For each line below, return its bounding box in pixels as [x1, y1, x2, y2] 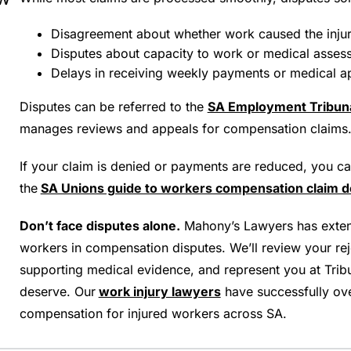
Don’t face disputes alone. [19, 218, 180, 233]
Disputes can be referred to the [19, 99, 204, 114]
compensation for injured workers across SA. [19, 306, 287, 321]
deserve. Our [19, 284, 96, 299]
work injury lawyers [98, 284, 221, 299]
